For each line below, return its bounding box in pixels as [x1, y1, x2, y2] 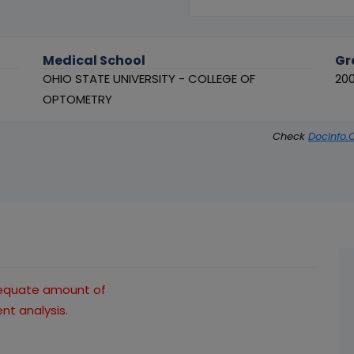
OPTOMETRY [43, 91, 113, 108]
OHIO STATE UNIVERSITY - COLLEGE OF [43, 70, 256, 88]
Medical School [43, 51, 146, 70]
